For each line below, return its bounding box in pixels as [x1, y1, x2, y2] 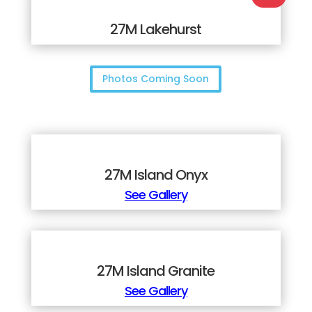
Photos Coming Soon [102, 72, 210, 86]
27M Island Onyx [104, 165, 208, 185]
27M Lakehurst [110, 19, 202, 39]
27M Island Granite [97, 261, 215, 281]
